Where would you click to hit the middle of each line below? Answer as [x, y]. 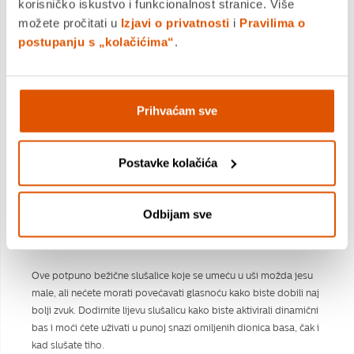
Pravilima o [273, 23]
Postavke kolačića [168, 162]
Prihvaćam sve [177, 111]
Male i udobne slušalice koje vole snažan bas [159, 242]
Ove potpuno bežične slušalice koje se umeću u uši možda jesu [172, 275]
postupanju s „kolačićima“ [96, 42]
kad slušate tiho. [68, 345]
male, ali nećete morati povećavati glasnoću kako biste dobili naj [175, 293]
